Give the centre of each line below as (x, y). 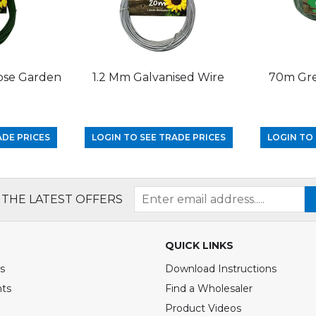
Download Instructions (221, 268)
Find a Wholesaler (209, 288)
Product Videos (203, 308)
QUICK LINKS (199, 245)
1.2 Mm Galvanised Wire (158, 77)
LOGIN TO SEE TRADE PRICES (158, 137)
